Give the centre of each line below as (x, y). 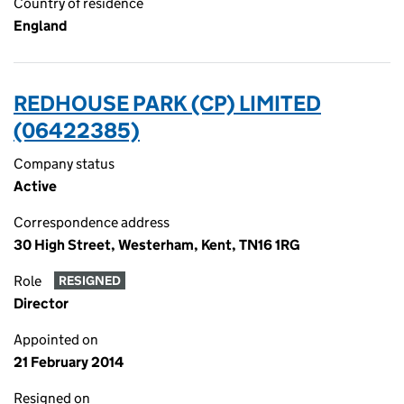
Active (35, 186)
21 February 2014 (69, 362)
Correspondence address (92, 222)
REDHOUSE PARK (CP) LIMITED (167, 103)
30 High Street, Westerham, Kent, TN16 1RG (157, 245)
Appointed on (56, 340)
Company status (64, 164)
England (40, 26)
